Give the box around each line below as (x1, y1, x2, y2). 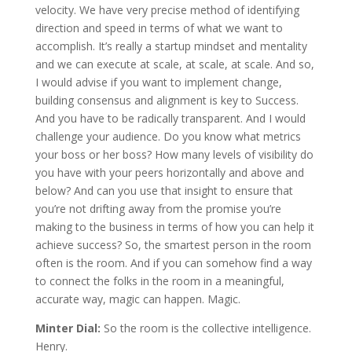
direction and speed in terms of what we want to (35, 20, 283, 35)
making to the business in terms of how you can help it (35, 218, 314, 234)
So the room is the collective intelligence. (103, 320, 311, 335)
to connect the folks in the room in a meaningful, (35, 273, 284, 288)
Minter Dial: (35, 320, 104, 335)
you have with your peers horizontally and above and (35, 164, 304, 180)
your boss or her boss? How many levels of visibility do (35, 146, 313, 162)
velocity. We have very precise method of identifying (35, 2, 299, 17)
